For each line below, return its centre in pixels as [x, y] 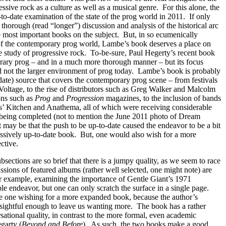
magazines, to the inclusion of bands [162, 98]
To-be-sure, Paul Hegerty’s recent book [153, 53]
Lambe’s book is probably [179, 71]
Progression [85, 98]
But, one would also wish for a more [138, 134]
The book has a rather [171, 206]
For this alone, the [191, 7]
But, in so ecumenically [160, 35]
